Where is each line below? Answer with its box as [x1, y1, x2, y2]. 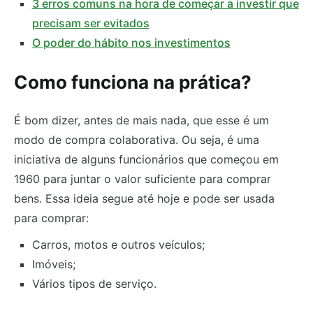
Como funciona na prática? [14, 71, 252, 94]
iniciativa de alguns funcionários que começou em [14, 152, 279, 166]
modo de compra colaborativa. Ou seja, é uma [14, 132, 259, 147]
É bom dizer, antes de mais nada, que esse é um [14, 112, 269, 127]
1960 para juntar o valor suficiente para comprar [14, 171, 271, 186]
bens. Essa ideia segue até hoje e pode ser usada [14, 191, 275, 205]
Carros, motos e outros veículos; [31, 237, 205, 252]
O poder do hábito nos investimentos [31, 35, 231, 50]
